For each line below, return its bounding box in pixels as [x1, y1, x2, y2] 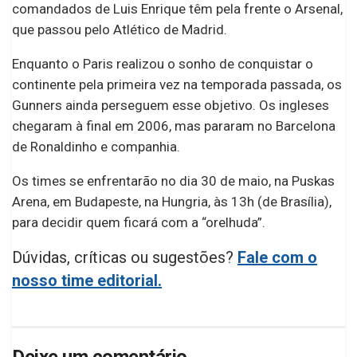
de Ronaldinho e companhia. [12, 139, 180, 155]
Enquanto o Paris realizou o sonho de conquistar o [12, 56, 313, 73]
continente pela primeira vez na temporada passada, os [12, 76, 342, 93]
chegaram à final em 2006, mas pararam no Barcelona [12, 118, 335, 135]
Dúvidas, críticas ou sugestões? [12, 248, 237, 268]
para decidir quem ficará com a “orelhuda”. [12, 214, 265, 231]
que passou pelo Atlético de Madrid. [12, 22, 227, 38]
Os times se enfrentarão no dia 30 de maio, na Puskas [12, 173, 335, 190]
